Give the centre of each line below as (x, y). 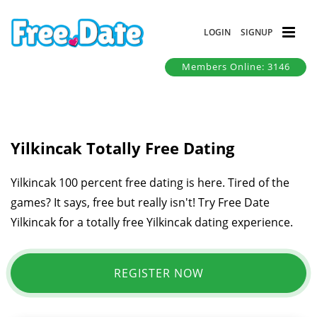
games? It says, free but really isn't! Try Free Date (140, 202)
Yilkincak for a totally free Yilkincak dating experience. (152, 222)
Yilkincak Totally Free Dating (122, 148)
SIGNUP (257, 32)
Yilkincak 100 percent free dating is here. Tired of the (150, 182)
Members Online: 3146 (236, 67)
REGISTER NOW (158, 273)
